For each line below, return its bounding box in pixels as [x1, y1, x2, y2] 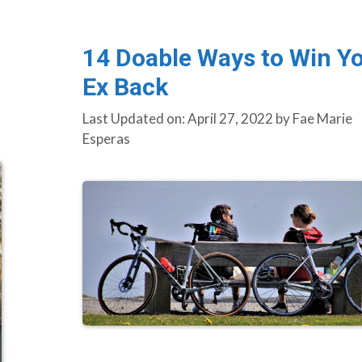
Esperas [82, 130, 130, 148]
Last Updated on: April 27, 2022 [82, 110, 273, 128]
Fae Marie [292, 110, 352, 128]
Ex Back [82, 72, 168, 101]
